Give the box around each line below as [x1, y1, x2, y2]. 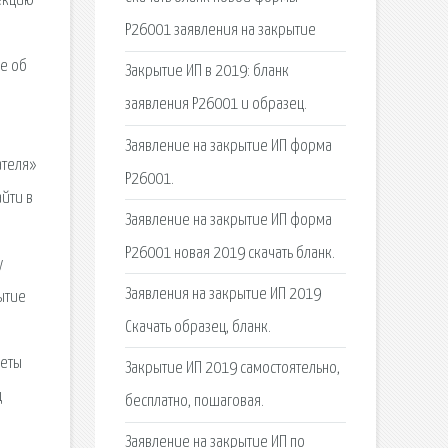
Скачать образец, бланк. [124, 318, 271, 336]
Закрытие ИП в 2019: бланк [124, 63, 289, 81]
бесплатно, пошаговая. [124, 393, 264, 411]
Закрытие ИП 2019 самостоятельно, [124, 360, 340, 378]
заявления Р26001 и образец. [124, 96, 307, 114]
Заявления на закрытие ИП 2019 [124, 285, 321, 303]
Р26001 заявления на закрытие [124, 22, 316, 40]
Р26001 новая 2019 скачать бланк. [124, 244, 335, 262]
